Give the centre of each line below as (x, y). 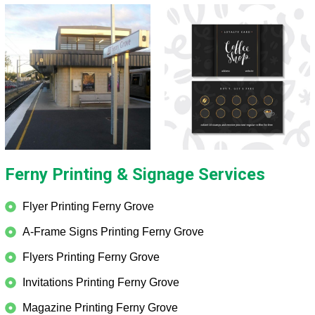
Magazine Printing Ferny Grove (100, 307)
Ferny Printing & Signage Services (135, 174)
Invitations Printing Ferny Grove (101, 282)
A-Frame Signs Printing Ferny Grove (113, 231)
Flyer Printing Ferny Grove (88, 206)
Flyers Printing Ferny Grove (91, 257)
